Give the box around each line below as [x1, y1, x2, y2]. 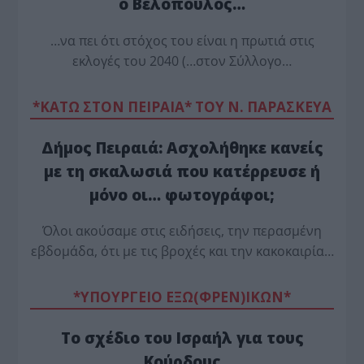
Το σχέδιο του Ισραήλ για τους [60, 327, 304, 349]
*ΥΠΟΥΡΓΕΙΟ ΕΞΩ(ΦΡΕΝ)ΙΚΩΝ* [73, 288, 291, 307]
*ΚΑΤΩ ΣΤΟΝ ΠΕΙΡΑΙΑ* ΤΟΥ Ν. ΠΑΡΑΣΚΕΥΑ [32, 97, 331, 116]
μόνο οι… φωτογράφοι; [89, 184, 275, 205]
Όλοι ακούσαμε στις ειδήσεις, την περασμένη [42, 222, 322, 240]
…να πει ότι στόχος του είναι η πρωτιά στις [50, 31, 314, 50]
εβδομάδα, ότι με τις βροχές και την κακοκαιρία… [30, 242, 334, 261]
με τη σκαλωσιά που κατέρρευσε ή [44, 160, 320, 181]
